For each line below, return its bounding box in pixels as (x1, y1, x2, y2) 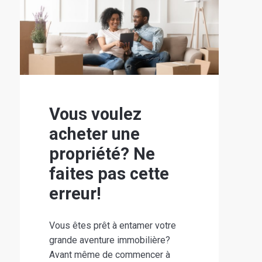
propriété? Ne (49, 143, 155, 164)
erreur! (49, 183, 101, 204)
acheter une (49, 123, 140, 144)
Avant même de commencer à (49, 249, 170, 260)
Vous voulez (49, 104, 142, 124)
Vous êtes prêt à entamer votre (49, 219, 176, 231)
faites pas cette (49, 163, 169, 184)
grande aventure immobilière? (49, 234, 170, 246)
